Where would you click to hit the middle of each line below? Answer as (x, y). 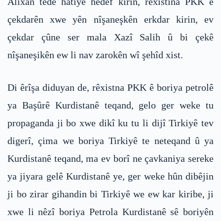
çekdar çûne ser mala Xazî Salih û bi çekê (110, 37)
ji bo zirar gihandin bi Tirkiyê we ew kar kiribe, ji (110, 194)
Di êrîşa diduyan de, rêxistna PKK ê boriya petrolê (110, 88)
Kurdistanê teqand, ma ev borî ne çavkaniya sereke (110, 159)
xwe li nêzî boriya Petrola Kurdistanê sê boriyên (110, 212)
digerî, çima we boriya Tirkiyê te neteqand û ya (110, 141)
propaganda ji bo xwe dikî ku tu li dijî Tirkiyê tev (110, 123)
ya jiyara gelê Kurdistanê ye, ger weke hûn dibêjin (110, 176)
